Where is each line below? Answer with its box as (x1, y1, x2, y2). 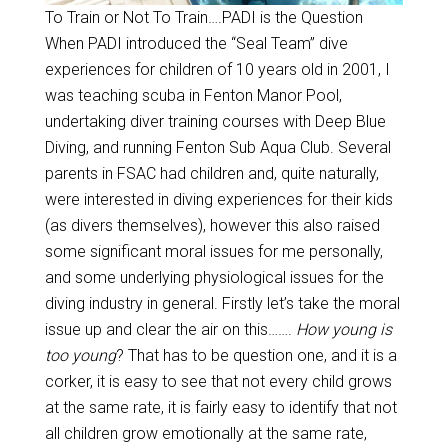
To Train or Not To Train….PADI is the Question (45, 8, 363, 27)
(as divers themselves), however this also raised (44, 216, 380, 235)
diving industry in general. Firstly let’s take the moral (44, 294, 400, 313)
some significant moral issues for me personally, (44, 242, 383, 261)
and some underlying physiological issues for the (44, 268, 384, 287)
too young (44, 346, 116, 365)
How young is (295, 320, 392, 339)
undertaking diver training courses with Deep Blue (44, 112, 386, 131)
